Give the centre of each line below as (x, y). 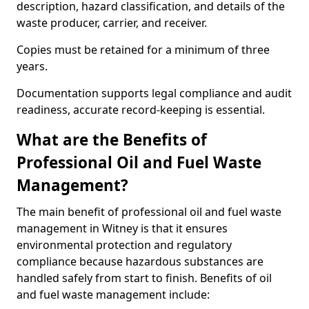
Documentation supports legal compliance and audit (154, 93)
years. (32, 66)
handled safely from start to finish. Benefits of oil (144, 278)
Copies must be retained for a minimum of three (143, 50)
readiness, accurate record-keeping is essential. (141, 110)
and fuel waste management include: (113, 295)
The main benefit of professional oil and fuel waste (149, 212)
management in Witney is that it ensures (122, 228)
